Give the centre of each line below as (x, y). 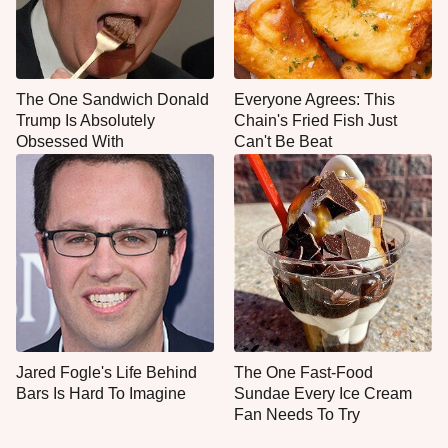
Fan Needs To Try (297, 415)
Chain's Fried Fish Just (315, 121)
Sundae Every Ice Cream (323, 394)
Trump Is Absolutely (85, 121)
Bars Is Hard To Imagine (101, 394)
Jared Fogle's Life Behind (106, 373)
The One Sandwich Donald (112, 100)
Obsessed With (70, 142)
